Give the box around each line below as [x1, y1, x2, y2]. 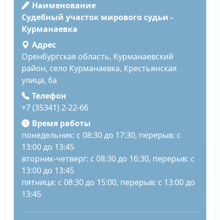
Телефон [31, 90, 66, 102]
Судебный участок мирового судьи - [22, 12, 173, 23]
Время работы [31, 118, 91, 129]
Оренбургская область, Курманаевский [22, 51, 173, 62]
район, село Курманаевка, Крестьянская [22, 63, 177, 74]
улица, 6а [22, 75, 57, 86]
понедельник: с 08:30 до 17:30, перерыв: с [22, 130, 181, 141]
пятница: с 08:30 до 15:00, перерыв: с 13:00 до [22, 177, 195, 188]
